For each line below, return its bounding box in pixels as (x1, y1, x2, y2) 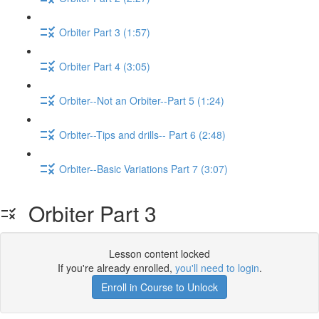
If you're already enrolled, (57, 261, 175, 275)
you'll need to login (174, 261, 259, 275)
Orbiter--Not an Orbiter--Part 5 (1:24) (59, 93, 224, 108)
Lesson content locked (109, 246, 210, 261)
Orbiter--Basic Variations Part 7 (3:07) (59, 161, 228, 176)
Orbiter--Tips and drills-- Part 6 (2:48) (59, 127, 226, 142)
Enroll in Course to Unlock (101, 280, 218, 294)
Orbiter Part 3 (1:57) (59, 24, 150, 39)
